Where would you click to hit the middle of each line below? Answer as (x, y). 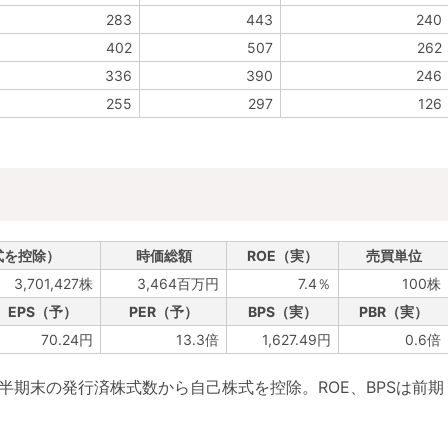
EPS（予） (42, 311)
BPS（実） (282, 311)
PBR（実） (393, 311)
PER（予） (163, 311)
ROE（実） (282, 255)
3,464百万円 (178, 283)
